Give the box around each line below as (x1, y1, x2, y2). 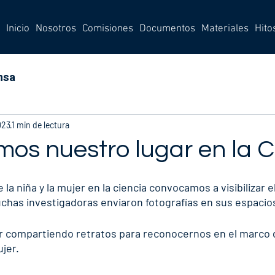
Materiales (201, 23, 249, 35)
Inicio (6, 23, 29, 35)
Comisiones (82, 23, 133, 35)
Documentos (139, 23, 195, 35)
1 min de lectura (12, 119, 69, 130)
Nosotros (36, 23, 76, 35)
